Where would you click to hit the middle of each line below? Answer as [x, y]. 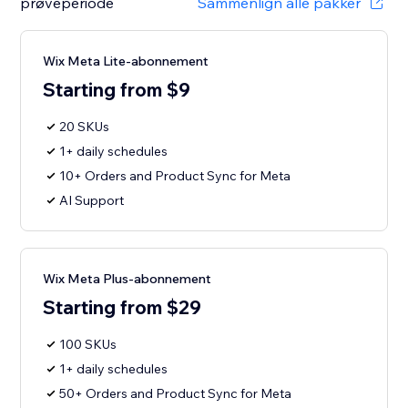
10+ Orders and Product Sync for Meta [175, 176]
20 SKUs [85, 127]
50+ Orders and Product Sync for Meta [176, 394]
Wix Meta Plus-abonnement [127, 279]
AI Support [92, 201]
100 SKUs [88, 345]
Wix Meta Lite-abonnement [126, 61]
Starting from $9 [117, 90]
